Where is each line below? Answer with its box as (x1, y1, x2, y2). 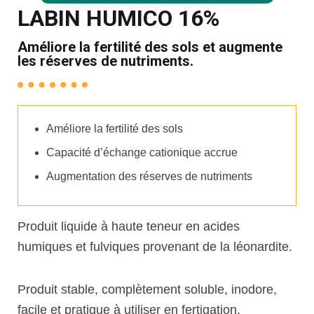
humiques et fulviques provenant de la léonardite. (18, 239, 292, 254)
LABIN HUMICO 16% (18, 4, 219, 32)
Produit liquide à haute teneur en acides (18, 219, 240, 233)
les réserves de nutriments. (18, 52, 193, 69)
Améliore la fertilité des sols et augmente (18, 38, 282, 55)
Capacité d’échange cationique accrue (46, 146, 238, 158)
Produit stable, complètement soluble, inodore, (18, 282, 277, 296)
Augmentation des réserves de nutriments (46, 170, 252, 182)
